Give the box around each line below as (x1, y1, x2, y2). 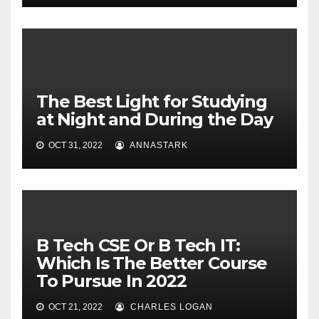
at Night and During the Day (36, 108, 273, 130)
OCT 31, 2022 (46, 140, 103, 150)
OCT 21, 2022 (46, 301, 103, 312)
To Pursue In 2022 (36, 270, 187, 291)
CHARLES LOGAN (127, 301, 213, 312)
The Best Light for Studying (36, 90, 267, 112)
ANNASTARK (127, 140, 188, 150)
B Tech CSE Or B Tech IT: (36, 234, 241, 256)
